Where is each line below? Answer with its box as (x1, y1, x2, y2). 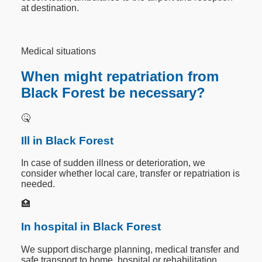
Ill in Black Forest (21, 134, 114, 147)
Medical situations (21, 46, 96, 57)
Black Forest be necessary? (21, 85, 206, 101)
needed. (21, 179, 56, 189)
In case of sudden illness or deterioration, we (21, 158, 206, 168)
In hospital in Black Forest (21, 220, 161, 233)
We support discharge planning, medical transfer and (21, 244, 240, 254)
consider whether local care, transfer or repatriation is (21, 168, 240, 179)
